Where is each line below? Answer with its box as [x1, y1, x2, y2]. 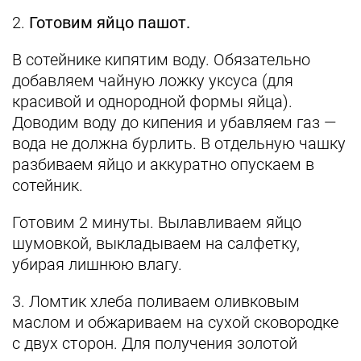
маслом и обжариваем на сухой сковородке [12, 313, 338, 332]
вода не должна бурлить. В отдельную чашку [12, 134, 346, 153]
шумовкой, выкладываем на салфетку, [12, 234, 300, 253]
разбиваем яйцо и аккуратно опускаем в [12, 155, 314, 174]
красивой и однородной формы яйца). [12, 92, 293, 111]
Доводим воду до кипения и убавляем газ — [12, 113, 336, 132]
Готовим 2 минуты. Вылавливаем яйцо [12, 213, 301, 232]
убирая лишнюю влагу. [12, 255, 182, 274]
